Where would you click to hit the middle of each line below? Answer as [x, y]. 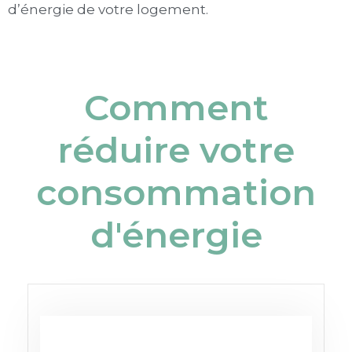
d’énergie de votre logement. [108, 10]
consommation [176, 192]
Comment [176, 108]
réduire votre [176, 150]
